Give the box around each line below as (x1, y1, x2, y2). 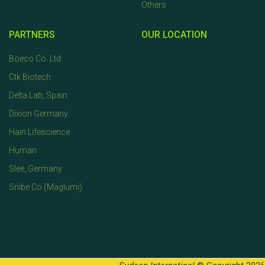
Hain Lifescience (9, 127, 70, 137)
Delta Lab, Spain (9, 91, 67, 100)
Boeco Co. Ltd (9, 54, 61, 63)
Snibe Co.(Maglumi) (9, 182, 82, 192)
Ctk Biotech (9, 72, 51, 82)
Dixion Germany (9, 109, 68, 118)
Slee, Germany (9, 164, 62, 173)
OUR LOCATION (141, 29, 207, 40)
